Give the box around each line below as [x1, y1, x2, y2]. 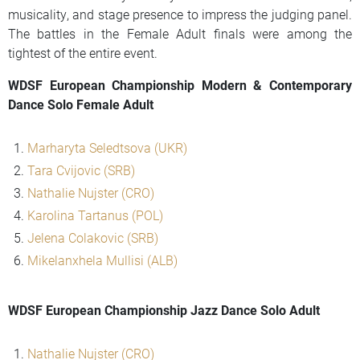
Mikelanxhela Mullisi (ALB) [27, 252, 178, 269]
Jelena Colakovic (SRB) [27, 229, 158, 247]
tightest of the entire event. [8, 44, 157, 62]
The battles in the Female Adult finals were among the [8, 25, 352, 43]
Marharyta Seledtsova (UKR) [27, 139, 187, 157]
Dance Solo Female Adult [8, 96, 153, 113]
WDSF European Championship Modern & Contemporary [8, 76, 352, 94]
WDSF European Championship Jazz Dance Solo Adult [8, 301, 329, 319]
